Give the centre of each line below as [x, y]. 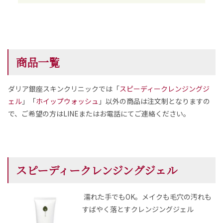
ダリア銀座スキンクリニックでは [60, 89]
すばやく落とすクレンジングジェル [138, 209]
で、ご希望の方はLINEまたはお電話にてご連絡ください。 [99, 114]
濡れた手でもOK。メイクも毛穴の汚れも [148, 197]
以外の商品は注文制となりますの [158, 101]
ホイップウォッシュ [67, 101]
